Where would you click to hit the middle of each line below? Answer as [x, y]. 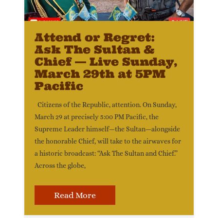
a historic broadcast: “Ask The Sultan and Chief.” [106, 153]
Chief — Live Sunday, [106, 62]
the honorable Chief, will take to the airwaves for [108, 141]
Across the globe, [60, 165]
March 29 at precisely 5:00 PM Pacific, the [97, 117]
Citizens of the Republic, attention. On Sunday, [106, 105]
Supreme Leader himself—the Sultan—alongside [107, 129]
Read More [75, 195]
